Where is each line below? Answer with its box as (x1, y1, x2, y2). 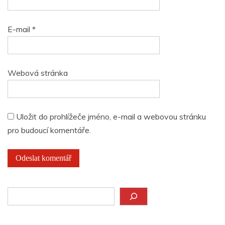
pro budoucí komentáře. (8, 125, 91, 135)
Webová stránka (8, 67, 68, 78)
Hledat (7, 188, 31, 198)
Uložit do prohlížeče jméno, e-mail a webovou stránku (16, 111, 206, 122)
